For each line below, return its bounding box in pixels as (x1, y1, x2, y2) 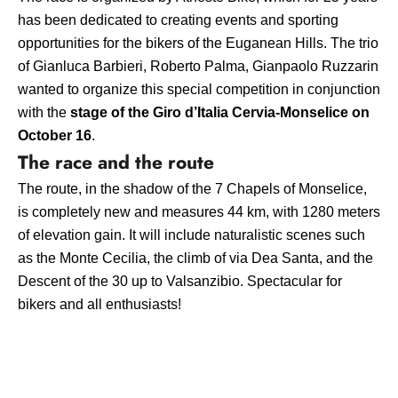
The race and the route (18, 148, 214, 176)
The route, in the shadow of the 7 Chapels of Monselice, (18, 180, 367, 196)
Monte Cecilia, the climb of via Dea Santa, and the (56, 250, 373, 266)
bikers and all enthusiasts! (18, 296, 181, 312)
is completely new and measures (18, 203, 227, 219)
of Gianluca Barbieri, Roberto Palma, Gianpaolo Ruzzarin (18, 58, 378, 74)
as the (18, 250, 56, 266)
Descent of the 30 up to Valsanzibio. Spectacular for (18, 273, 342, 289)
